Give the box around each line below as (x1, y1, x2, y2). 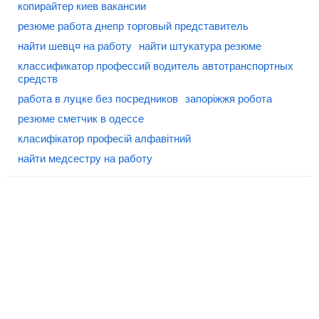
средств (18, 73, 58, 85)
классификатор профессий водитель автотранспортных (18, 60, 293, 73)
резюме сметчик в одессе (18, 113, 144, 125)
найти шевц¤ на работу (18, 40, 132, 53)
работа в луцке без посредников (18, 93, 178, 105)
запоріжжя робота (185, 93, 272, 105)
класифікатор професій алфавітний (18, 132, 191, 145)
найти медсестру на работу (18, 152, 152, 165)
